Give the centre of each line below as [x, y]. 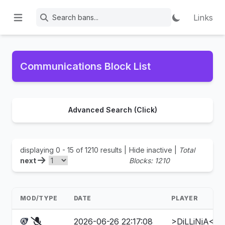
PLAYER [185, 198]
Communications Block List [85, 66]
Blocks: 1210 [150, 160]
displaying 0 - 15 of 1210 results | [73, 150]
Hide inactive [151, 150]
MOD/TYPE [39, 198]
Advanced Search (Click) [113, 110]
